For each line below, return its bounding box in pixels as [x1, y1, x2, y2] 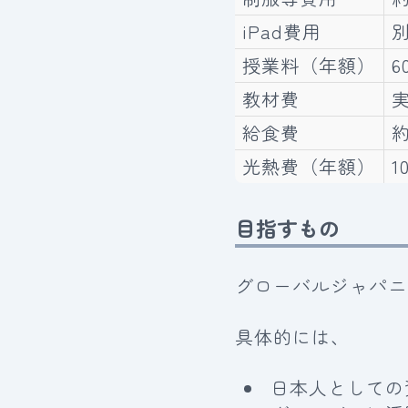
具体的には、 [235, 322, 350, 350]
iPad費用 [242, 18, 321, 46]
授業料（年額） [242, 52, 376, 79]
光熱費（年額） [242, 153, 376, 180]
